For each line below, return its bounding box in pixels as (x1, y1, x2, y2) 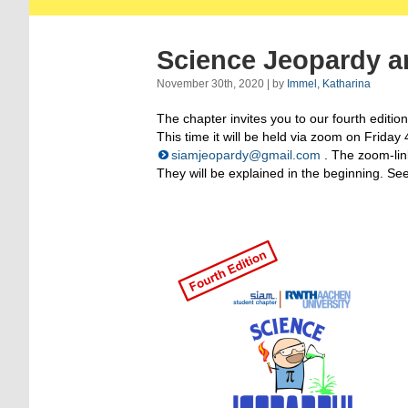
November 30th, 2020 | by (157, 77, 287, 91)
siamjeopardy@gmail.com (171, 148, 321, 163)
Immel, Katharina (287, 77, 371, 91)
